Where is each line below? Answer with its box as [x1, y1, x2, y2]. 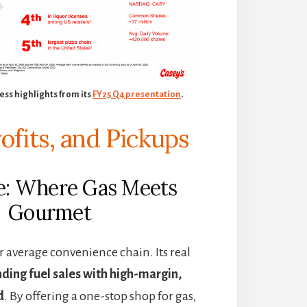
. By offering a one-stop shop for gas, [3, 288, 196, 303]
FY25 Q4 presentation [93, 89, 182, 99]
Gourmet [8, 199, 91, 225]
